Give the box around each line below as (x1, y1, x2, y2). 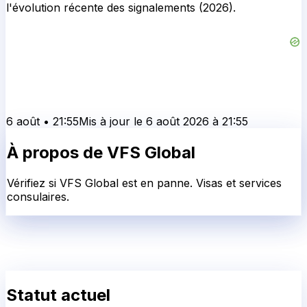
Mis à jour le (79, 114, 146, 128)
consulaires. (7, 189, 69, 204)
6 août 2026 (146, 114, 209, 128)
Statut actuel (6, 284, 110, 305)
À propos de (7, 142, 107, 162)
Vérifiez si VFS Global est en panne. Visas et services (7, 175, 282, 190)
